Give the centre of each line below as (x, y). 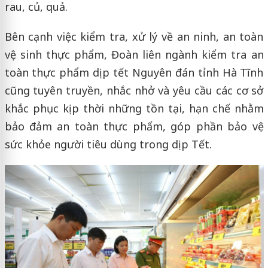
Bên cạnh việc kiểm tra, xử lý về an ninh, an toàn (134, 37)
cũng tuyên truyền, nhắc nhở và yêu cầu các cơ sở (134, 91)
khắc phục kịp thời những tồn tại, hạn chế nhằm (134, 109)
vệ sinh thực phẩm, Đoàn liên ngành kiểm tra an (134, 55)
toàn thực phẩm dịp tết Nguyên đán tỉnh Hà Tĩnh (134, 73)
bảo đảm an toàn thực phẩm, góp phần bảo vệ (134, 127)
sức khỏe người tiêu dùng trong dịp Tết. (108, 144)
